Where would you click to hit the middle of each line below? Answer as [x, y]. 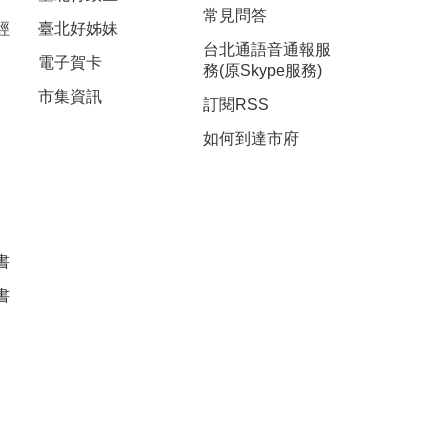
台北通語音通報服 [267, 50]
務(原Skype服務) [263, 71]
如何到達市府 [251, 139]
